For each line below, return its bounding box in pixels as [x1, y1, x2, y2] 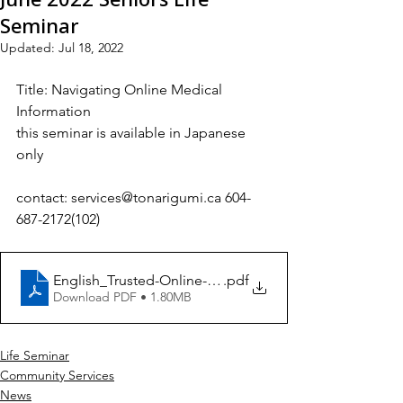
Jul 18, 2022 [58, 40, 123, 56]
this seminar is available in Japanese [16, 124, 249, 141]
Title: [16, 81, 48, 98]
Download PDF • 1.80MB [53, 288, 192, 305]
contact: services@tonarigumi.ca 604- [16, 189, 251, 206]
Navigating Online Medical [51, 81, 226, 98]
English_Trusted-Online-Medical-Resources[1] [53, 271, 343, 289]
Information [16, 103, 91, 120]
